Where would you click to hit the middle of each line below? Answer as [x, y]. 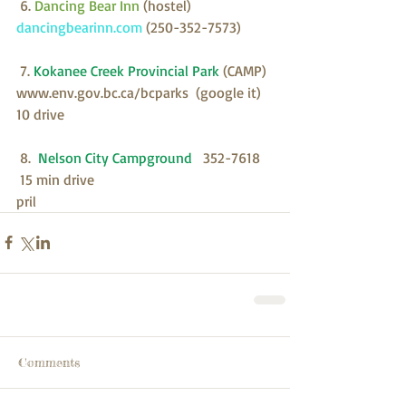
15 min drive [55, 179]
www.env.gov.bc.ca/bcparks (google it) [142, 92]
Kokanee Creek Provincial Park [126, 70]
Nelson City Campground [119, 157]
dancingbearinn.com [81, 27]
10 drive [40, 114]
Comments [49, 362]
